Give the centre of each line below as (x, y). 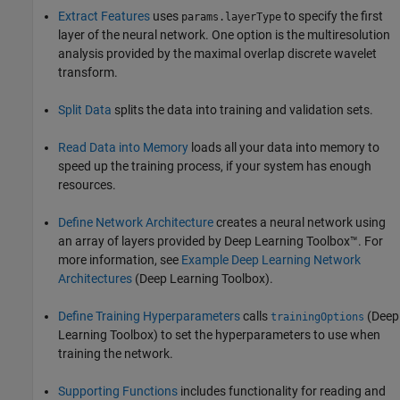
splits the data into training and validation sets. (242, 109)
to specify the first (332, 16)
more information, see (120, 259)
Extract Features (104, 16)
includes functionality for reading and (282, 391)
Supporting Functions (118, 391)
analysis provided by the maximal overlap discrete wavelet (217, 53)
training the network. (116, 353)
